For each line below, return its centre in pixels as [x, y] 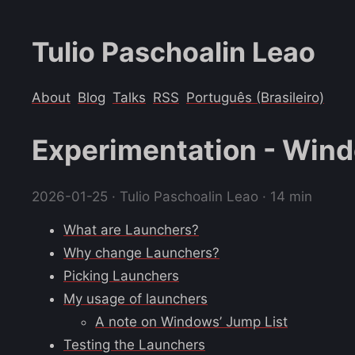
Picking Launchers [121, 275]
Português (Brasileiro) [255, 97]
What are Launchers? [131, 229]
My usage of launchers [136, 298]
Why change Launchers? [141, 252]
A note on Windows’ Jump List [191, 321]
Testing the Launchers [134, 344]
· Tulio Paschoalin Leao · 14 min [212, 196]
